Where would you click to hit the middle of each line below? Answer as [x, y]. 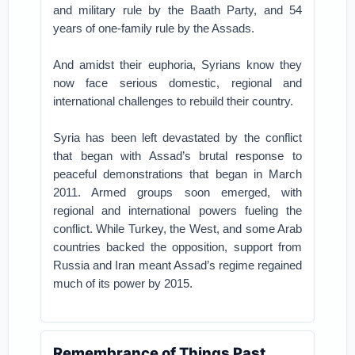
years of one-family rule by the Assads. [154, 28]
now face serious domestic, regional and [177, 83]
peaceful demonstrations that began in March [177, 174]
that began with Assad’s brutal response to [177, 156]
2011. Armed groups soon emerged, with [177, 192]
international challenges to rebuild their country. [174, 101]
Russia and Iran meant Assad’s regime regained [177, 265]
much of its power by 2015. [123, 283]
